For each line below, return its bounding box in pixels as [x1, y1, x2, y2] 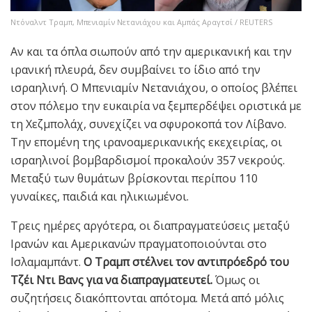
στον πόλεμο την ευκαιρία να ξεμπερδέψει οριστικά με [10, 98, 302, 114]
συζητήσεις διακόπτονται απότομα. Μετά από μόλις [10, 290, 284, 306]
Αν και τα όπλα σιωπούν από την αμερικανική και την [10, 44, 292, 60]
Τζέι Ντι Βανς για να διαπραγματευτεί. [10, 272, 212, 288]
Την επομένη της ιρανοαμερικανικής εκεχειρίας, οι [10, 134, 282, 150]
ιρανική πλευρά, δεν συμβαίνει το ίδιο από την [10, 62, 260, 78]
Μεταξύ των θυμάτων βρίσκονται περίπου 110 [10, 171, 258, 187]
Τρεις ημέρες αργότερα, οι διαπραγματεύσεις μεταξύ [10, 218, 290, 234]
